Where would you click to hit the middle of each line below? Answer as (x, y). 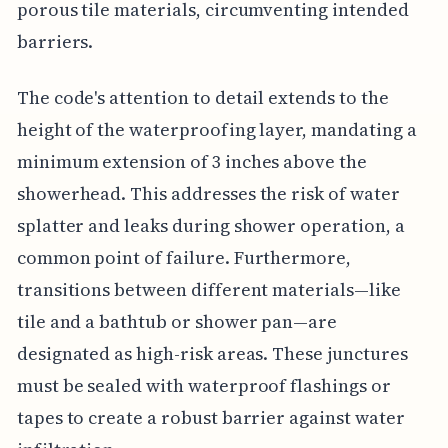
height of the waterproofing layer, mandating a (216, 129)
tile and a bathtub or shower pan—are (177, 321)
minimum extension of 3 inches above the (191, 161)
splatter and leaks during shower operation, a (210, 225)
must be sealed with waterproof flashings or (203, 385)
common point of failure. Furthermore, (184, 257)
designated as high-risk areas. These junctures (212, 353)
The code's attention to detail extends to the (202, 97)
